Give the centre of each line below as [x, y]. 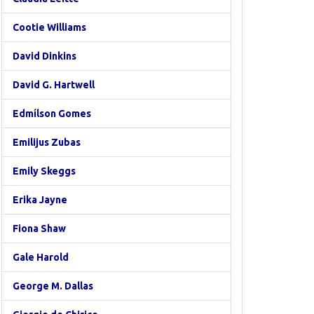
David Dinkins [45, 56]
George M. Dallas [53, 286]
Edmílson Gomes [52, 114]
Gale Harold [41, 257]
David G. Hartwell [54, 85]
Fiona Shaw [39, 228]
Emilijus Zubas [47, 142]
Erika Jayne [40, 200]
